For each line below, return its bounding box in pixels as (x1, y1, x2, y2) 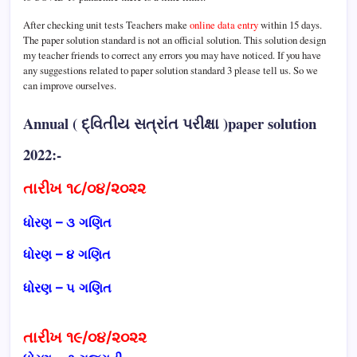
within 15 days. (258, 17, 322, 32)
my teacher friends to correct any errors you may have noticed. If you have (23, 47, 321, 62)
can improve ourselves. (23, 77, 116, 92)
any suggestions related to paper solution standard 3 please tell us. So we (23, 62, 318, 77)
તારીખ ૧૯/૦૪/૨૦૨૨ (23, 328, 151, 347)
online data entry (190, 17, 258, 32)
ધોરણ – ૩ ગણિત (23, 214, 112, 230)
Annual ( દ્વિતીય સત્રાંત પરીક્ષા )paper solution (23, 112, 316, 134)
